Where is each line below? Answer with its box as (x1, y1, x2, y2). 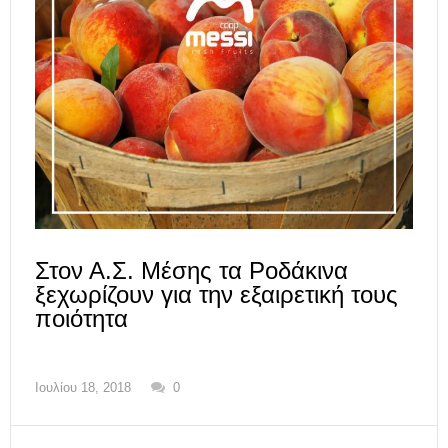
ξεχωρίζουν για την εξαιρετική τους (35, 280, 398, 308)
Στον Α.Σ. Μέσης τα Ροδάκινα (35, 256, 348, 284)
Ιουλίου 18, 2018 (35, 379, 131, 395)
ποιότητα (35, 304, 128, 332)
